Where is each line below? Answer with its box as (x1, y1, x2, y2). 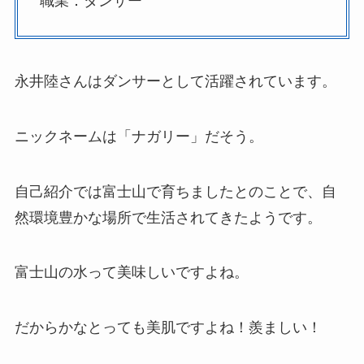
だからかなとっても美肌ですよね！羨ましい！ (14, 319, 322, 336)
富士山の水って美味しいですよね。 (14, 264, 249, 281)
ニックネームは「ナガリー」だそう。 (14, 128, 263, 145)
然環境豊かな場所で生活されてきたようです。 (14, 209, 322, 226)
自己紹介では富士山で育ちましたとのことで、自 (14, 183, 336, 200)
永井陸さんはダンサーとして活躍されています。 (14, 72, 336, 89)
